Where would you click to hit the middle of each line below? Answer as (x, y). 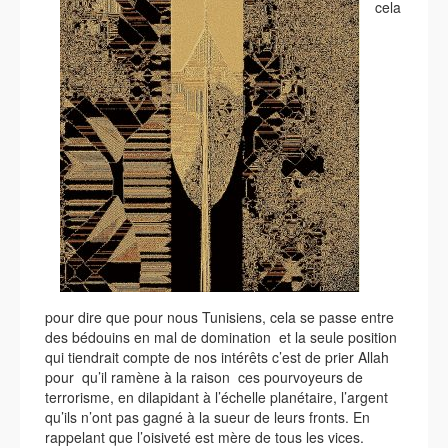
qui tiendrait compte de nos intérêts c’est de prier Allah (217, 357)
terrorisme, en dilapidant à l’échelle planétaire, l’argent (216, 397)
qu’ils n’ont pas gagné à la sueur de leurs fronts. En (207, 417)
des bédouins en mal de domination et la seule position (221, 337)
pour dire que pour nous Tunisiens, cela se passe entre (219, 317)
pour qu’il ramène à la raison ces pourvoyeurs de (204, 377)
